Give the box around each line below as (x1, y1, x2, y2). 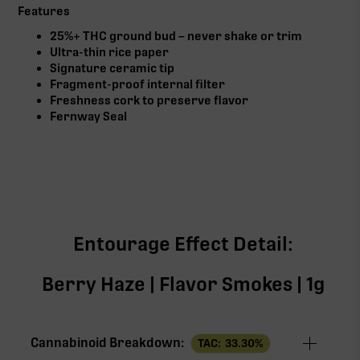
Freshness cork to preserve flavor (50, 92, 249, 108)
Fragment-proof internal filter (50, 76, 226, 92)
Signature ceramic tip (50, 60, 175, 76)
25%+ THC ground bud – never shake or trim (50, 28, 303, 43)
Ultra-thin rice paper (50, 44, 170, 59)
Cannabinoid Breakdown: (31, 335, 185, 351)
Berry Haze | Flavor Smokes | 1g (42, 272, 325, 296)
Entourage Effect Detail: (73, 231, 293, 256)
